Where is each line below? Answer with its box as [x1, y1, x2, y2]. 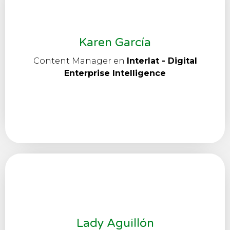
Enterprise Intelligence [64, 68, 166, 79]
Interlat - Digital [126, 56, 197, 66]
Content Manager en [33, 56, 127, 66]
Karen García [79, 35, 151, 50]
